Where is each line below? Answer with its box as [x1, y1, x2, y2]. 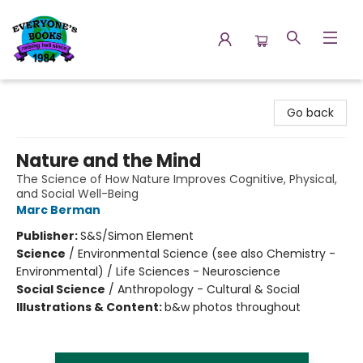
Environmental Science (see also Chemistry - [78, 246, 335, 262]
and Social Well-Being [16, 186, 139, 202]
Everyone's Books [12, 87, 108, 103]
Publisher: [16, 228, 80, 244]
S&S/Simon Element [80, 228, 194, 244]
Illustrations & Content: [16, 299, 164, 315]
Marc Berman [16, 202, 100, 218]
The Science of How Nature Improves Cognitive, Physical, [16, 171, 337, 187]
